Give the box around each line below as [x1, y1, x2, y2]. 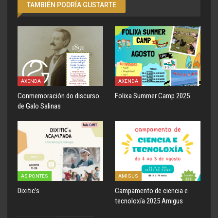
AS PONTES [21, 173, 48, 179]
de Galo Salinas [18, 102, 61, 111]
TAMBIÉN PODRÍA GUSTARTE [27, 1, 116, 9]
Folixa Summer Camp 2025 [115, 91, 190, 101]
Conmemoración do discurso [18, 91, 99, 101]
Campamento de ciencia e [115, 186, 188, 196]
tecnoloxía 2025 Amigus [115, 197, 183, 206]
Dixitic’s [18, 186, 39, 196]
